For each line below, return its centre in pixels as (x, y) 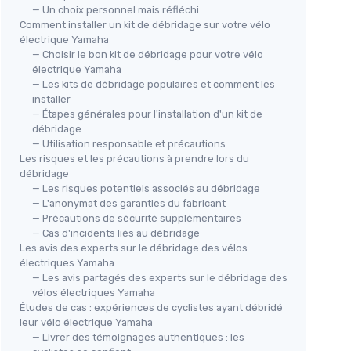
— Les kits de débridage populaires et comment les (154, 85)
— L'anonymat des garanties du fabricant (129, 204)
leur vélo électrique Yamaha (86, 323)
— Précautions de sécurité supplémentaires (137, 219)
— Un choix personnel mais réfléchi (116, 10)
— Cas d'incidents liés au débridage (116, 233)
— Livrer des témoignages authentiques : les (138, 338)
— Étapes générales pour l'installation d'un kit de (147, 114)
